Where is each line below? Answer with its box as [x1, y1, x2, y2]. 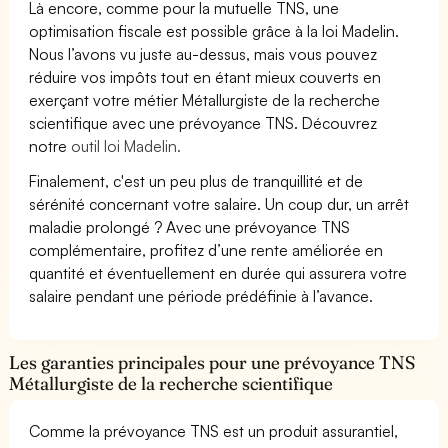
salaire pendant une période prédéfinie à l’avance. [29, 285, 374, 306]
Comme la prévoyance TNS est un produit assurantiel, [29, 420, 399, 441]
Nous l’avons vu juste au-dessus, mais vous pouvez [29, 43, 378, 64]
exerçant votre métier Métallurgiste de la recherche [29, 89, 381, 110]
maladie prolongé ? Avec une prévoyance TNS [29, 216, 351, 237]
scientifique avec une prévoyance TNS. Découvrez [29, 112, 378, 133]
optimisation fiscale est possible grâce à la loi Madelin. [29, 20, 400, 41]
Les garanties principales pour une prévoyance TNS [9, 350, 416, 374]
